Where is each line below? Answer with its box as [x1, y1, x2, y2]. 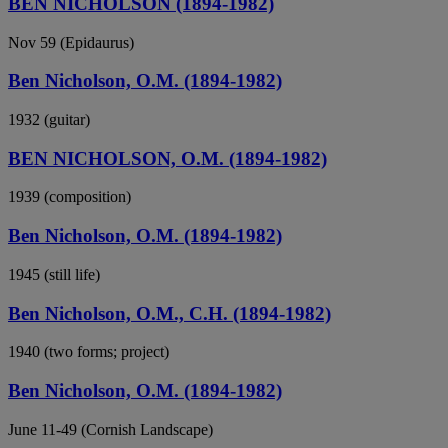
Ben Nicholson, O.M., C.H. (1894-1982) [8, 302, 331, 324]
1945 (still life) [8, 265, 100, 283]
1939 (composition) [8, 188, 131, 206]
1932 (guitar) [8, 111, 90, 128]
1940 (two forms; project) [8, 343, 169, 361]
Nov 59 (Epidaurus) [8, 33, 134, 51]
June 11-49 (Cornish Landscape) [8, 420, 213, 438]
